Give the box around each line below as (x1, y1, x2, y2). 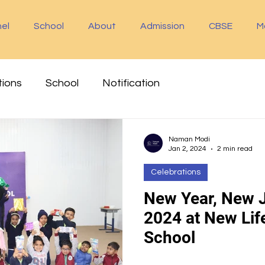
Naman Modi (169, 135, 210, 143)
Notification (102, 77, 160, 89)
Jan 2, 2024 (169, 145, 206, 153)
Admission (140, 21, 185, 31)
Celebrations (151, 168, 201, 176)
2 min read (217, 145, 253, 153)
